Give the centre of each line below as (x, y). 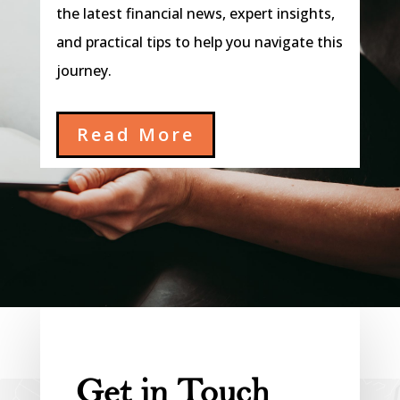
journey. (83, 71)
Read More (135, 135)
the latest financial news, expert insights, (195, 14)
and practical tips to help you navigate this (199, 42)
